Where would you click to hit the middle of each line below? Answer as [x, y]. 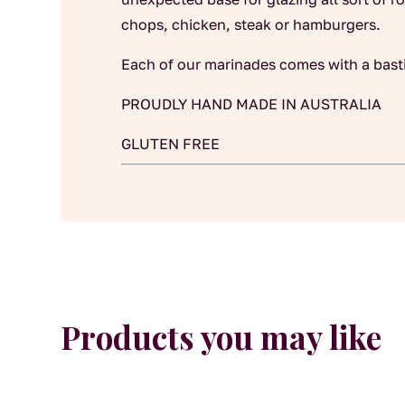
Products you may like [221, 337]
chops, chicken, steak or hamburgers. [251, 24]
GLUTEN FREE [171, 143]
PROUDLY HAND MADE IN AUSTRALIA [252, 104]
